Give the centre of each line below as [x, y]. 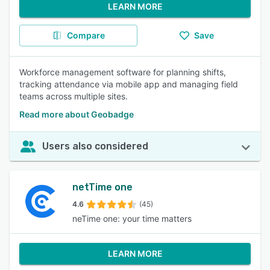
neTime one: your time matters [132, 218]
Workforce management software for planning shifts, [123, 72]
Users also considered [95, 146]
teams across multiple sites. [74, 96]
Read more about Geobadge [77, 114]
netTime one [102, 187]
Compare [86, 35]
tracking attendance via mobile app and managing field [129, 84]
